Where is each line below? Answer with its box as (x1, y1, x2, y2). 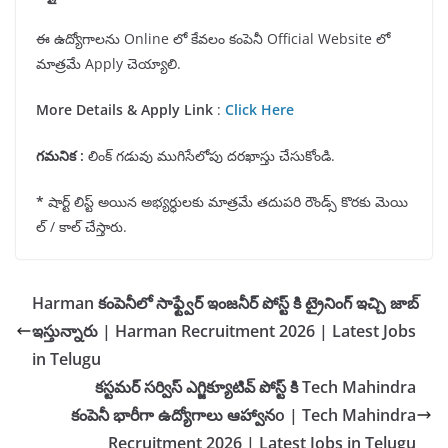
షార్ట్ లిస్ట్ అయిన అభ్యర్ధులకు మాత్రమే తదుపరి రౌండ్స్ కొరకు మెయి (44, 192, 408, 212)
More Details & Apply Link (36, 100, 213, 120)
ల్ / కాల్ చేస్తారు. (36, 217, 127, 237)
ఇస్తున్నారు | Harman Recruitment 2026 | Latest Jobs (32, 320, 416, 343)
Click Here (225, 100, 294, 120)
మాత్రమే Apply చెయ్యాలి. (36, 54, 181, 74)
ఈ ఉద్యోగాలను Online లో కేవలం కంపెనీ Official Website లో (36, 29, 390, 49)
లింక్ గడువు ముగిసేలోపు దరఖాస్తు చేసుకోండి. (88, 146, 335, 166)
